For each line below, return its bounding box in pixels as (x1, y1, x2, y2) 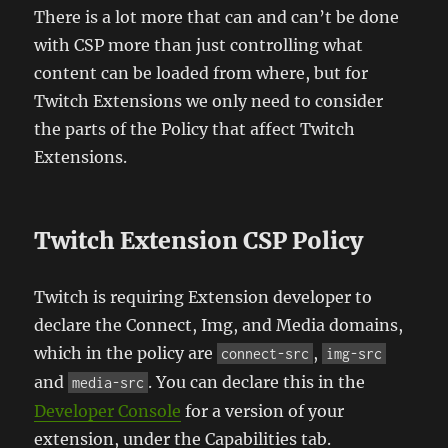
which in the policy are (34, 342, 218, 363)
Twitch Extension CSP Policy (34, 225, 364, 255)
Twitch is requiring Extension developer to (34, 286, 373, 307)
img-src (326, 344, 383, 362)
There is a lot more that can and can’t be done (34, 6, 400, 27)
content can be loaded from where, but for (34, 62, 369, 83)
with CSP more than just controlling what (34, 34, 364, 55)
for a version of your (181, 400, 345, 421)
